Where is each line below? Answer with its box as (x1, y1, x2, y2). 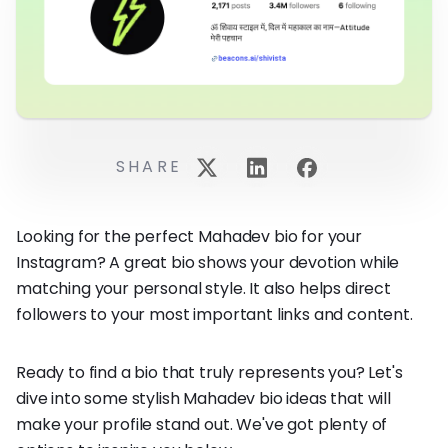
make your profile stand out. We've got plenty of (16, 413, 388, 437)
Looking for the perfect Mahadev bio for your (16, 225, 362, 249)
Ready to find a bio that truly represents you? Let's (16, 361, 403, 385)
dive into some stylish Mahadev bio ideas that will (16, 387, 391, 411)
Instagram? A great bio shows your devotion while (16, 251, 400, 275)
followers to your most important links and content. (16, 303, 413, 327)
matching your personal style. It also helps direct (16, 277, 391, 301)
